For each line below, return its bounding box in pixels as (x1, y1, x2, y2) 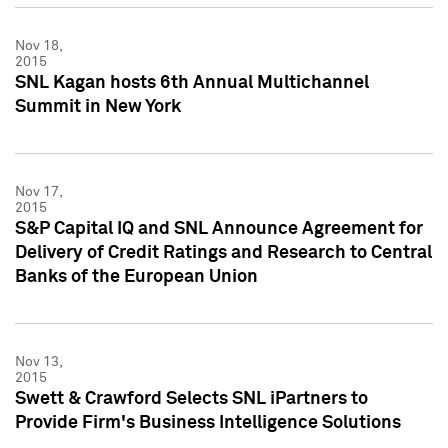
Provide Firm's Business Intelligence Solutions (15, 413, 401, 432)
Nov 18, (15, 38, 62, 53)
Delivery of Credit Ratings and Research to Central (15, 243, 432, 262)
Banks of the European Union (15, 267, 258, 286)
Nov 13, (15, 354, 62, 369)
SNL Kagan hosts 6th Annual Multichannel (15, 73, 369, 92)
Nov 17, (15, 184, 62, 199)
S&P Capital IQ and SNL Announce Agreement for (15, 219, 423, 238)
